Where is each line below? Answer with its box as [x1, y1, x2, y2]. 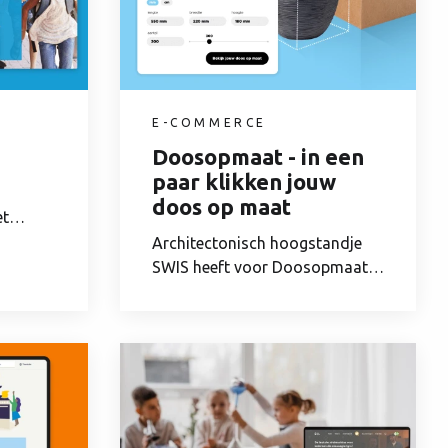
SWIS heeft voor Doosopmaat [152, 258, 368, 277]
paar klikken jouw [152, 169, 336, 195]
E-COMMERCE [152, 116, 267, 130]
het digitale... [152, 282, 242, 301]
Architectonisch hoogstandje [152, 234, 362, 253]
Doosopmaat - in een [152, 144, 364, 170]
